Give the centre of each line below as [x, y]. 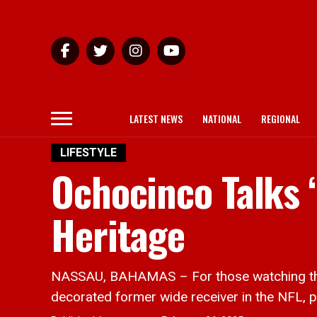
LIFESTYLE [88, 152]
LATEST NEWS [156, 119]
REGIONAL [281, 119]
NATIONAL [222, 119]
